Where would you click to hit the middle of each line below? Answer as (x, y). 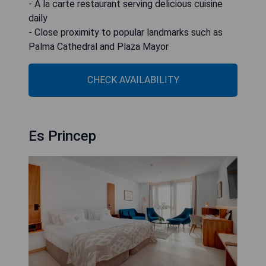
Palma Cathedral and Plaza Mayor (99, 47)
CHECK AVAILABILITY (133, 80)
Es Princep (62, 136)
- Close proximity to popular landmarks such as (126, 33)
